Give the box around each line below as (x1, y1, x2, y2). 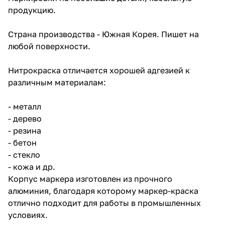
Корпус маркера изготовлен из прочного (8, 173, 172, 184)
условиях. (8, 209, 48, 220)
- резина (8, 125, 41, 136)
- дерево (8, 113, 42, 124)
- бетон (8, 137, 37, 148)
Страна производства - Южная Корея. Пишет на (8, 29, 199, 39)
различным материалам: (8, 77, 106, 87)
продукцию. (8, 5, 56, 15)
